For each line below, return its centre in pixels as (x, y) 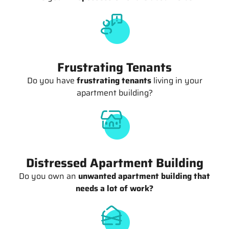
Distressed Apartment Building (114, 163)
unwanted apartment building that (144, 176)
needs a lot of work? (114, 188)
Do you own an (49, 176)
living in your (177, 80)
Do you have (52, 80)
